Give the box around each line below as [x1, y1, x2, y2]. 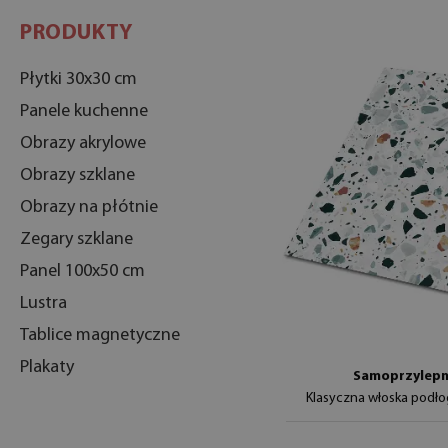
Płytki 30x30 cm [20, 70, 137, 89]
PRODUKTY [20, 22, 133, 45]
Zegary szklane [20, 230, 133, 249]
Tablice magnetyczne [20, 326, 180, 345]
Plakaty [20, 358, 74, 377]
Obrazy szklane [20, 166, 135, 185]
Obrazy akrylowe [20, 134, 146, 153]
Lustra [20, 294, 67, 313]
